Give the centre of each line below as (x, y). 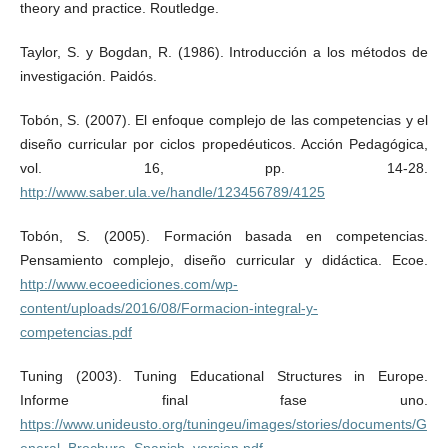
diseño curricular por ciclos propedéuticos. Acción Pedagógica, (224, 144)
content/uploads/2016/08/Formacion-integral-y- (168, 308)
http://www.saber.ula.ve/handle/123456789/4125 (172, 192)
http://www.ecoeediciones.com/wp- (128, 284)
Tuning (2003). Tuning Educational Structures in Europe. (224, 376)
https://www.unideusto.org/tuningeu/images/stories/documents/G (223, 424)
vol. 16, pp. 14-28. (224, 168)
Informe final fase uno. (224, 400)
